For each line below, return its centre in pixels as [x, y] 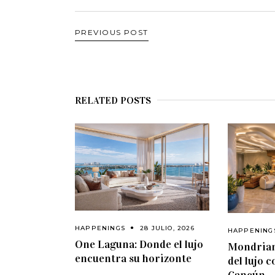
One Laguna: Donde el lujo [139, 244]
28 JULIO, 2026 [167, 228]
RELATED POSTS [113, 100]
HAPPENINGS [100, 228]
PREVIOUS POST [112, 32]
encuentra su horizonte [133, 258]
